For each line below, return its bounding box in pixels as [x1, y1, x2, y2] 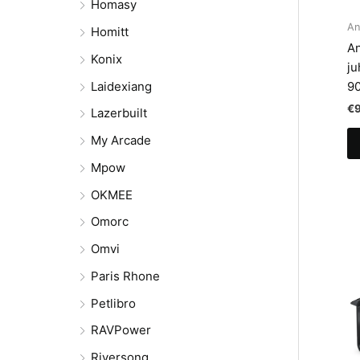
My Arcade [91, 133, 151, 149]
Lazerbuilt [91, 105, 147, 121]
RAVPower [91, 322, 151, 338]
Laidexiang [91, 78, 152, 94]
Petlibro [91, 295, 136, 311]
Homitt [91, 24, 129, 40]
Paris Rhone [91, 268, 160, 284]
